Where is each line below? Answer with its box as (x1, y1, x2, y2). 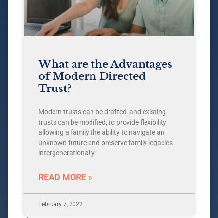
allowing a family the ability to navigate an (38, 128, 164, 137)
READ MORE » (38, 172, 92, 182)
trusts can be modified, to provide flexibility (38, 118, 166, 127)
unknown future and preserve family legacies (38, 139, 173, 147)
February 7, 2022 (38, 201, 83, 208)
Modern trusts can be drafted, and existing (38, 108, 166, 116)
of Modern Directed (38, 70, 146, 83)
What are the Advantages (38, 58, 172, 71)
